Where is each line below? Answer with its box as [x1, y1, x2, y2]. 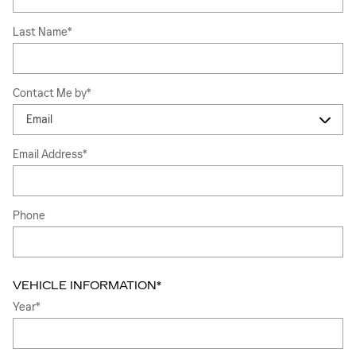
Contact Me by [13, 87, 87, 100]
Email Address [13, 148, 83, 161]
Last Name [13, 25, 68, 39]
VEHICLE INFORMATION [13, 278, 157, 292]
